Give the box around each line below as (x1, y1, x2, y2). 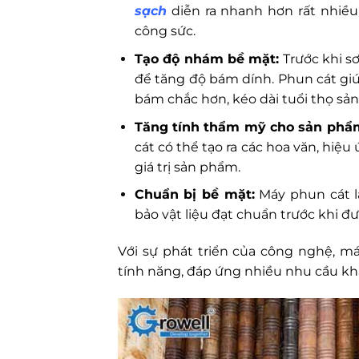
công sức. (134, 23, 196, 39)
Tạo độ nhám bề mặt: (134, 50, 280, 67)
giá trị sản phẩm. (134, 159, 240, 175)
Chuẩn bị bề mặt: (134, 187, 255, 203)
